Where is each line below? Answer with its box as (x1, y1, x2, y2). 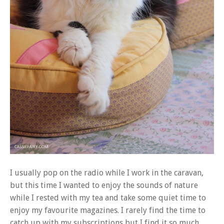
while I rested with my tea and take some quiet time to (10, 192, 206, 202)
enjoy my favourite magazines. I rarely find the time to (10, 205, 205, 215)
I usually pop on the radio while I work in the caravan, (10, 167, 203, 177)
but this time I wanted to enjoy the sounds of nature (10, 180, 198, 190)
